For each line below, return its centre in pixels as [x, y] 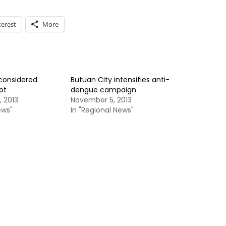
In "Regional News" [102, 110]
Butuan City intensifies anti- [120, 80]
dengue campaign [103, 90]
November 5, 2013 [101, 100]
